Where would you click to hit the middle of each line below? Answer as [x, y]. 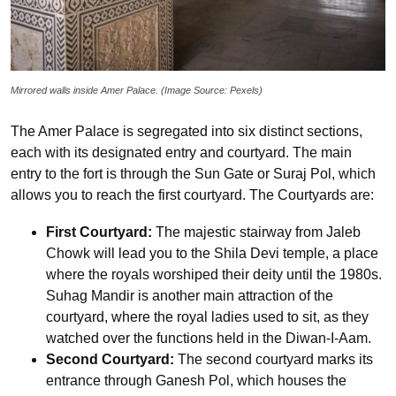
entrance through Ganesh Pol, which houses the [196, 380]
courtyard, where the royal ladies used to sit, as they [207, 316]
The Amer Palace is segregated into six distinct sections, [187, 131]
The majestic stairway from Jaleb [258, 232]
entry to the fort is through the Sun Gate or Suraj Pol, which [193, 173]
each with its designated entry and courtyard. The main [181, 152]
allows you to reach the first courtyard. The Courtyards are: [192, 194]
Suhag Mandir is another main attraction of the [190, 295]
